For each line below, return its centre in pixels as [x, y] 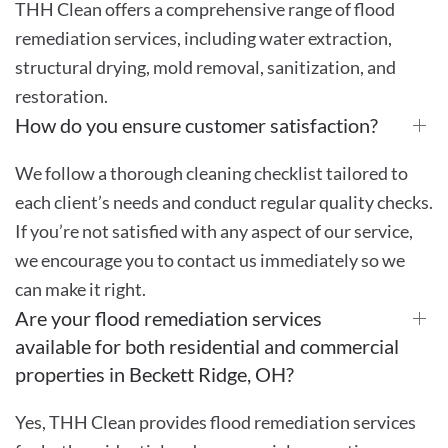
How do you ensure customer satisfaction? [196, 124]
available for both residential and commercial [207, 345]
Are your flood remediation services [168, 317]
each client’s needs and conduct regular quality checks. [224, 201]
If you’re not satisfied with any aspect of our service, [214, 230]
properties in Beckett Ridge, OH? [154, 373]
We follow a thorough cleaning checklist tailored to [211, 172]
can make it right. [80, 288]
